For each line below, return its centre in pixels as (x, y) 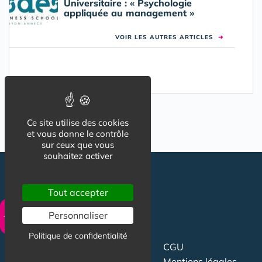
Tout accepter (78, 192)
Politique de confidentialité (78, 236)
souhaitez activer (78, 156)
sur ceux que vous (78, 145)
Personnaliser (78, 215)
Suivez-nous (38, 247)
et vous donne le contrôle (78, 134)
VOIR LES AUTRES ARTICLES (167, 37)
